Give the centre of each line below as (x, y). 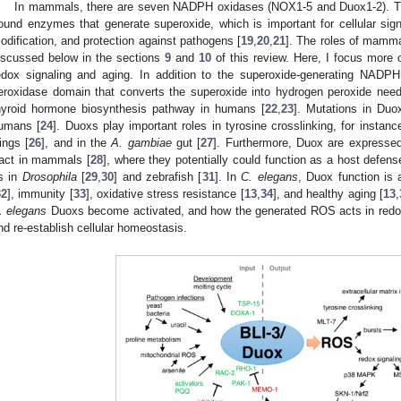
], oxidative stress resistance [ (165, 193)
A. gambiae (141, 142)
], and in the (77, 142)
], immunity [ (40, 193)
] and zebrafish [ (158, 176)
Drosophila (49, 176)
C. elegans (269, 176)
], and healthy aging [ (328, 193)
